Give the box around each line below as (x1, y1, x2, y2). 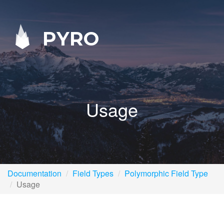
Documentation (7, 167, 61, 179)
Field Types (72, 167, 113, 179)
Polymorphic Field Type (124, 167, 208, 179)
